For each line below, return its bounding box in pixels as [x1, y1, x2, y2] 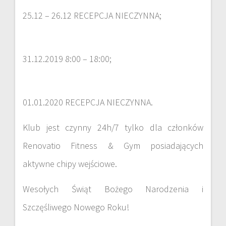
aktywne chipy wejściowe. [23, 157, 117, 169]
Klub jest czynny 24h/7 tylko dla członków [23, 121, 203, 133]
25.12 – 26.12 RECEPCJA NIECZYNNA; [23, 9, 161, 21]
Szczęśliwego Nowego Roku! [23, 201, 129, 213]
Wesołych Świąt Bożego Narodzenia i [23, 183, 203, 195]
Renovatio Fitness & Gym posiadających [23, 139, 203, 151]
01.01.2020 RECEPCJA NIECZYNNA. [23, 96, 153, 108]
